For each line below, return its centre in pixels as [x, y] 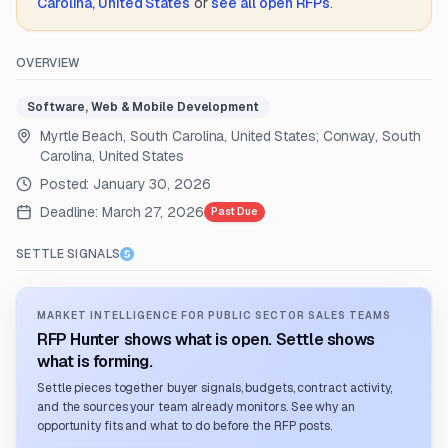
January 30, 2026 [152, 184]
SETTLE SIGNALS [68, 254]
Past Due [234, 211]
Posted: [67, 184]
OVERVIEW [48, 63]
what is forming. [95, 361]
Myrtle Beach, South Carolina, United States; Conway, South [230, 136]
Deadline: [69, 212]
